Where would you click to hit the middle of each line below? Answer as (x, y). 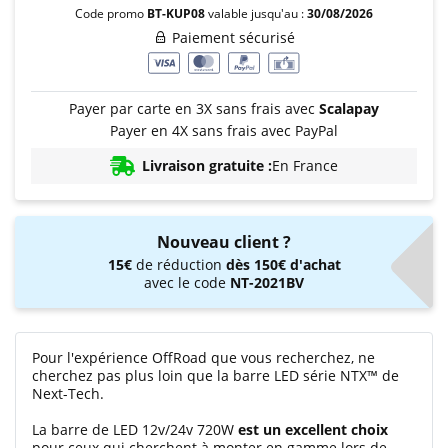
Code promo (111, 13)
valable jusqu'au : (257, 13)
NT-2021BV (267, 282)
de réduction (178, 264)
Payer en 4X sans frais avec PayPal (224, 130)
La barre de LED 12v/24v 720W (135, 429)
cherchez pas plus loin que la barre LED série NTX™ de (215, 375)
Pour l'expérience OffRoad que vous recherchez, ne (203, 357)
